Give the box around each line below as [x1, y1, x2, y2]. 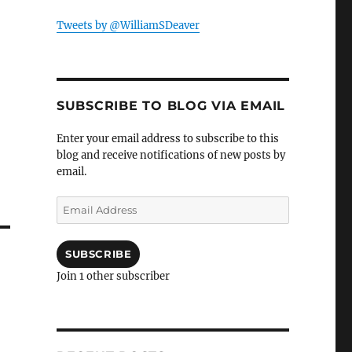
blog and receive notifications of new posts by [56, 148, 285, 162]
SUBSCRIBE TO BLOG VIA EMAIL [56, 98, 286, 113]
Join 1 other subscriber [56, 269, 170, 283]
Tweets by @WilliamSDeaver [56, 19, 200, 32]
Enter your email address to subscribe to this [56, 132, 279, 145]
